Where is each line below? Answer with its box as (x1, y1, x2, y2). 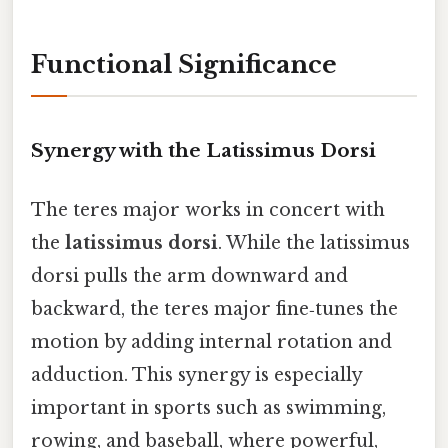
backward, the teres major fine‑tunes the (31, 298, 398, 321)
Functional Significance (31, 50, 337, 80)
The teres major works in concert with (31, 199, 385, 222)
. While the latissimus (218, 232, 410, 255)
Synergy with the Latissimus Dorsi (31, 139, 376, 163)
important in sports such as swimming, (31, 397, 386, 420)
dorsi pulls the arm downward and (31, 265, 348, 288)
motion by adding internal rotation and (31, 331, 392, 354)
